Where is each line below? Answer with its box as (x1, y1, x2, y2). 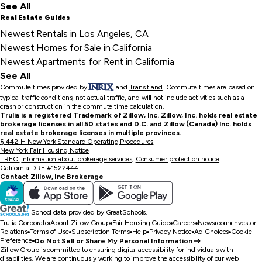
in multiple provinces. (106, 129, 181, 137)
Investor (232, 219, 256, 227)
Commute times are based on (166, 83, 256, 91)
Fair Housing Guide (112, 219, 170, 227)
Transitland (129, 83, 163, 91)
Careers (172, 219, 196, 227)
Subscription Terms (71, 227, 130, 236)
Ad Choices (194, 227, 229, 236)
